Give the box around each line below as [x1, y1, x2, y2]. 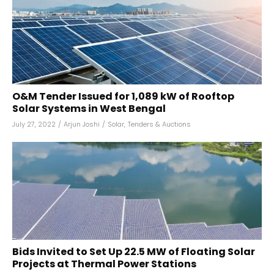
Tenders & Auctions [128, 119, 191, 129]
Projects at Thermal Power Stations [12, 257, 196, 271]
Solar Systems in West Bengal [12, 102, 166, 116]
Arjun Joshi [64, 119, 100, 129]
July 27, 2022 [12, 119, 56, 129]
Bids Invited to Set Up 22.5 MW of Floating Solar [12, 245, 255, 259]
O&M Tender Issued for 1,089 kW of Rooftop [12, 89, 234, 103]
